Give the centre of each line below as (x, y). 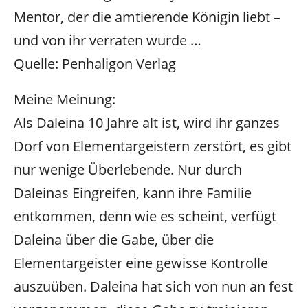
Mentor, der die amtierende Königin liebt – (147, 16)
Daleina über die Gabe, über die (114, 240)
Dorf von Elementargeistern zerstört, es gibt (153, 146)
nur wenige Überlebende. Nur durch (128, 170)
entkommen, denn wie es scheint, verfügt (145, 217)
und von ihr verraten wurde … (108, 40)
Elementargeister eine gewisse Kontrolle (141, 263)
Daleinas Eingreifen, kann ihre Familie (133, 193)
